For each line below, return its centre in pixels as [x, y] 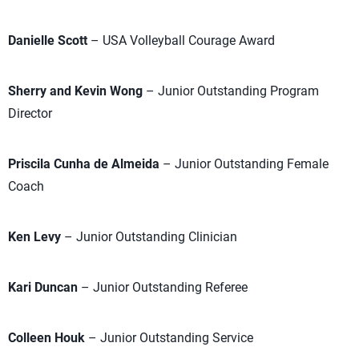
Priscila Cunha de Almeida [84, 164]
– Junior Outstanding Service [169, 338]
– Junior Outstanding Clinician [149, 237]
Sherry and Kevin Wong [75, 91]
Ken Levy [34, 237]
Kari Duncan [43, 287]
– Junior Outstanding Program [231, 91]
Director [30, 113]
